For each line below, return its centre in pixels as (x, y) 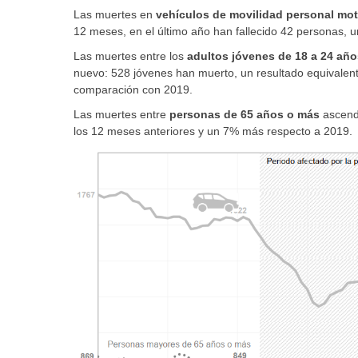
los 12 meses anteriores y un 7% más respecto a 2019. (213, 131)
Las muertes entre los (130, 56)
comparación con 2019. (133, 89)
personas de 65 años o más (245, 114)
